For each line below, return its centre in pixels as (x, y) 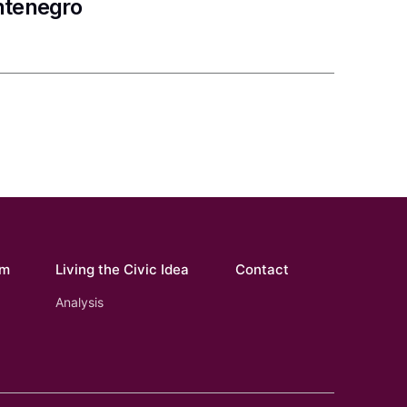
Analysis (80, 302)
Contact (262, 269)
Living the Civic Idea (123, 269)
